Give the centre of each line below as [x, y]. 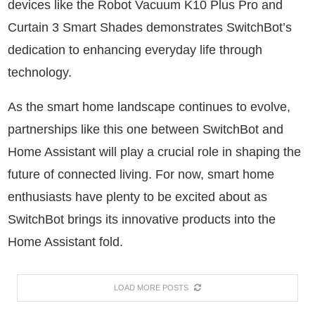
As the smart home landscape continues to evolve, [149, 107]
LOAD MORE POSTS [151, 287]
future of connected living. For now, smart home [141, 174]
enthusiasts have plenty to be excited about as [137, 197]
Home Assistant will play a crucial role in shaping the [154, 152]
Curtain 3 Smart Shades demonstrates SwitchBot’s [150, 27]
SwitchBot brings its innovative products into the [142, 219]
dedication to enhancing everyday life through [135, 50]
